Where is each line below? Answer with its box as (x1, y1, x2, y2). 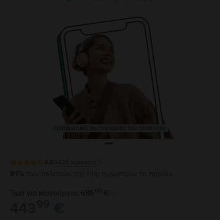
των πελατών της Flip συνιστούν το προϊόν (26, 169, 172, 179)
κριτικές (71, 158, 95, 166)
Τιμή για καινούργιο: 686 (10, 188, 95, 198)
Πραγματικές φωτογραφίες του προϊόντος (54, 124, 166, 132)
